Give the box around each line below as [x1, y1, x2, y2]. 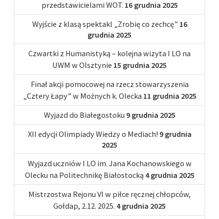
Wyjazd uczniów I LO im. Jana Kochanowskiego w [27, 158, 192, 168]
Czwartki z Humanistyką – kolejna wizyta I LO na [28, 48, 191, 58]
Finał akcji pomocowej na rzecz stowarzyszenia [30, 79, 189, 89]
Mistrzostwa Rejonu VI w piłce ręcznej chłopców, [28, 189, 191, 199]
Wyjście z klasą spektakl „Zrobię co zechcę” [32, 19, 178, 29]
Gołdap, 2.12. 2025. [53, 200, 115, 211]
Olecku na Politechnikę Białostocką [24, 170, 144, 180]
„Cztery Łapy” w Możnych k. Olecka [22, 90, 142, 101]
